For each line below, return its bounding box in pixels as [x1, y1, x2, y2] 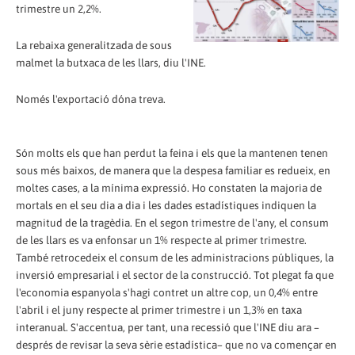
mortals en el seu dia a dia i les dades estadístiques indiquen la [16, 198, 316, 212]
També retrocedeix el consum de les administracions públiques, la [16, 250, 334, 264]
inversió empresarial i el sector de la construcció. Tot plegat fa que [16, 268, 334, 281]
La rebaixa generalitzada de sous [16, 38, 172, 52]
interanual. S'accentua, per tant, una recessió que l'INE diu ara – [16, 320, 319, 334]
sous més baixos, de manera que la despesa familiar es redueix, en [16, 163, 330, 177]
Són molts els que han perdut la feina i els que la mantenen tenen [16, 146, 328, 159]
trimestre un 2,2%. [16, 2, 101, 15]
